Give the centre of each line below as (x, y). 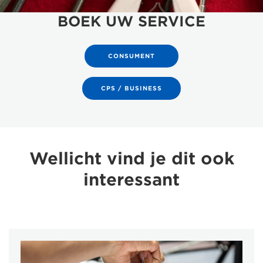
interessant (131, 180)
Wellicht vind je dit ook (131, 159)
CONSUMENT (131, 56)
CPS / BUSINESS (131, 88)
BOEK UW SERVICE (131, 21)
